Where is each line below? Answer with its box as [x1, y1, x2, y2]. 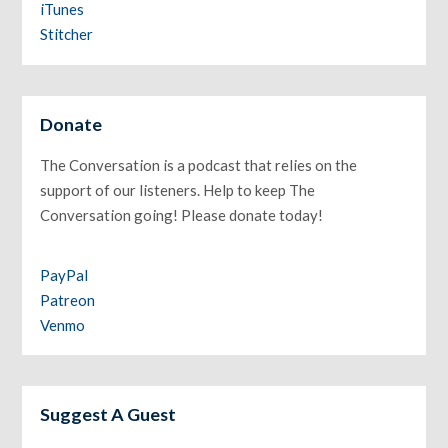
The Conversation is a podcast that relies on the [40, 155, 358, 174]
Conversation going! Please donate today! [40, 205, 324, 224]
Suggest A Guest [40, 403, 177, 426]
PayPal [40, 265, 89, 284]
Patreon [40, 290, 96, 309]
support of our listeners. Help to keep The [40, 180, 316, 199]
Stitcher [40, 24, 94, 43]
